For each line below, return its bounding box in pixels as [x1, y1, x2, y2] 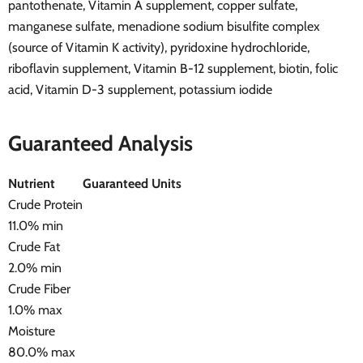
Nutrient [8, 175, 55, 191]
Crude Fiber [8, 280, 70, 297]
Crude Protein [8, 196, 83, 212]
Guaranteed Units [83, 175, 181, 191]
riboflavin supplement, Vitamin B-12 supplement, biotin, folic [8, 60, 338, 76]
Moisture [8, 322, 55, 339]
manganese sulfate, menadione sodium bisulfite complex [8, 18, 320, 34]
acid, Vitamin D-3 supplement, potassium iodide [8, 81, 272, 97]
